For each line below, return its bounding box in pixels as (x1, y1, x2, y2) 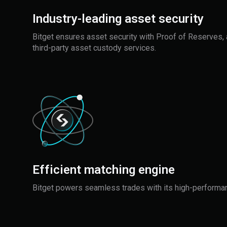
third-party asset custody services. (32, 43, 156, 53)
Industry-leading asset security (32, 12, 204, 26)
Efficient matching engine (32, 163, 175, 177)
